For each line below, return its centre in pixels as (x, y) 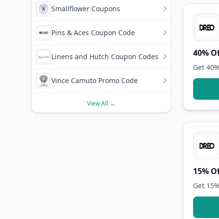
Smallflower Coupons (86, 9)
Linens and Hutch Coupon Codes (105, 56)
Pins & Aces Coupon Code (93, 33)
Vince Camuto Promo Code (95, 80)
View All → (101, 103)
